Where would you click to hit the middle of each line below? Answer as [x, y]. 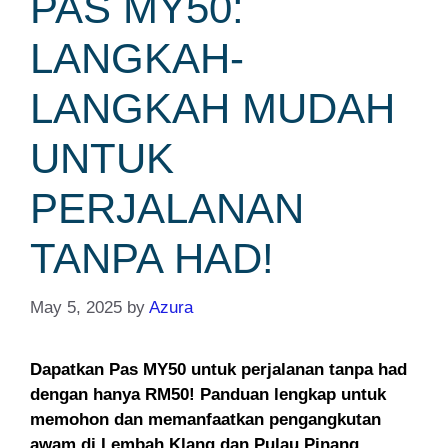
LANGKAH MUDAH [212, 109]
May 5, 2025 [76, 307]
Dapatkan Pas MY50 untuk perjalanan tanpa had [218, 369]
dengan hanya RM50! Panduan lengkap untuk [208, 394]
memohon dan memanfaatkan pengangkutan [205, 419]
